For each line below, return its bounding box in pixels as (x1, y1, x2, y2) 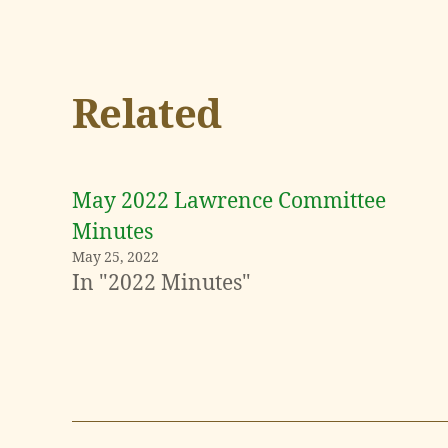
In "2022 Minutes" (72, 269, 251, 297)
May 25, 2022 (72, 248, 159, 266)
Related (72, 90, 222, 141)
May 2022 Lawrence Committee (72, 187, 386, 215)
